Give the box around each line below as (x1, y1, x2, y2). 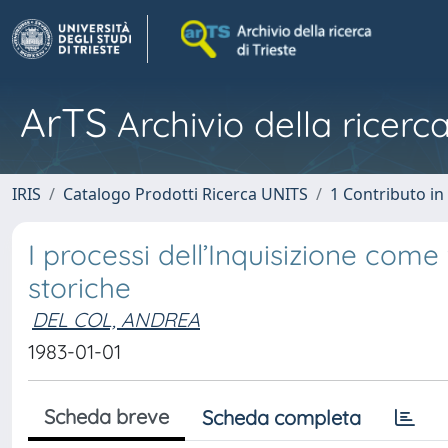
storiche (28, 270, 131, 305)
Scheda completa (202, 405, 361, 430)
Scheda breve (44, 404, 169, 429)
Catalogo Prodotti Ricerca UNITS (63, 183, 308, 205)
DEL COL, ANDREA (32, 307, 200, 332)
